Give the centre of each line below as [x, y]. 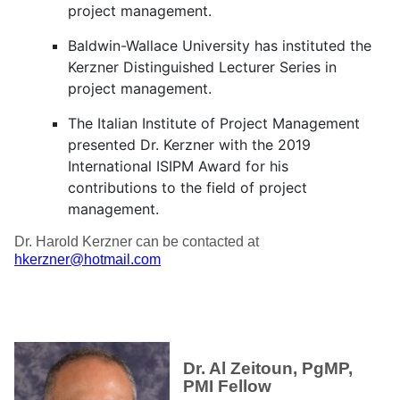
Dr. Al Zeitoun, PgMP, [268, 368]
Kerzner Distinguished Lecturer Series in [202, 67]
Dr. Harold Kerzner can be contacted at [137, 242]
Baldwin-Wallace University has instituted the [220, 46]
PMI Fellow [227, 386]
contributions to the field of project [187, 187]
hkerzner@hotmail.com [87, 259]
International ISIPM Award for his [178, 166]
